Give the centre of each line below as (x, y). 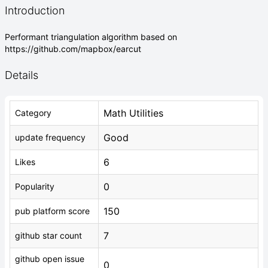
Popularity (35, 186)
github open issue (50, 259)
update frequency (50, 137)
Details (22, 75)
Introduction (35, 10)
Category (33, 113)
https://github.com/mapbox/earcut (73, 49)
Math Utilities (133, 113)
